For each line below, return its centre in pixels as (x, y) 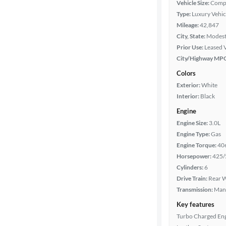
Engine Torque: (196, 145)
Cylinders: (190, 167)
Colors (186, 73)
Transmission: (195, 189)
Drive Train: (192, 178)
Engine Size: (192, 123)
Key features (195, 204)
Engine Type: (193, 134)
